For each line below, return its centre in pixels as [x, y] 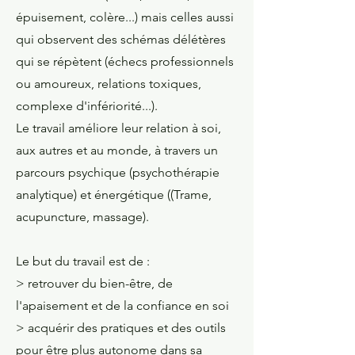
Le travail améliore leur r [83, 128]
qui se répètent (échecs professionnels [125, 61]
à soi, [205, 128]
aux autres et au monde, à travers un [117, 150]
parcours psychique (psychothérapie [118, 172]
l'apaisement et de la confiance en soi [122, 305]
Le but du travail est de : [83, 261]
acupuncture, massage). [82, 217]
